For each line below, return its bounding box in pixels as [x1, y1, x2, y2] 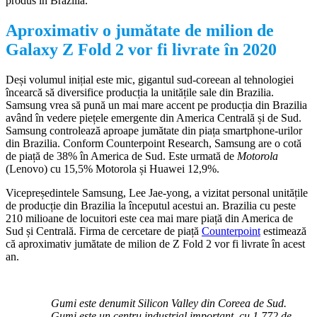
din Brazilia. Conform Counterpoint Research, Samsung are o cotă [6, 137, 301, 149]
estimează [260, 224, 306, 237]
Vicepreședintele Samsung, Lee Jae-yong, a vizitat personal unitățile [6, 186, 308, 199]
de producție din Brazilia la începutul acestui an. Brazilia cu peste [6, 199, 296, 212]
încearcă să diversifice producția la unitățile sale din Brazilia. [6, 86, 274, 98]
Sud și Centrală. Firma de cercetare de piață [6, 224, 202, 237]
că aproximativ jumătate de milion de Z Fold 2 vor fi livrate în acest [6, 237, 305, 250]
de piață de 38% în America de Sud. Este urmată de [6, 149, 237, 162]
